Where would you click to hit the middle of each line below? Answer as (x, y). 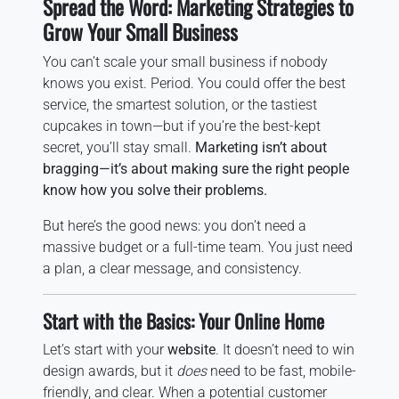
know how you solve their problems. (155, 190)
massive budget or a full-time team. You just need (198, 247)
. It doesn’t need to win (285, 349)
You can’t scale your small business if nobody (185, 61)
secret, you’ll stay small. (119, 147)
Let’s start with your (105, 349)
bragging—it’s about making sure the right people (196, 168)
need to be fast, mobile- (281, 370)
